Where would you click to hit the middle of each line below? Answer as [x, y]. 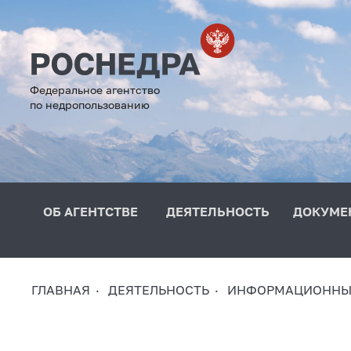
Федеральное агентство [95, 89]
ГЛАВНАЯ [61, 289]
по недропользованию [90, 104]
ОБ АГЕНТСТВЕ [90, 211]
